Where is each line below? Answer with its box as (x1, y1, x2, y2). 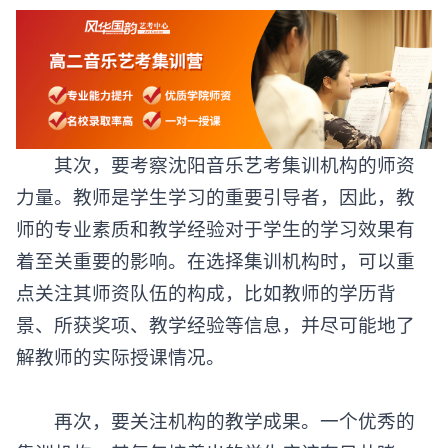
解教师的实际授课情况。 (16, 357, 225, 383)
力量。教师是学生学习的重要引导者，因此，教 (16, 197, 415, 223)
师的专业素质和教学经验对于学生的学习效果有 (16, 229, 415, 255)
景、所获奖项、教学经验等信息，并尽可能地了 (16, 325, 415, 351)
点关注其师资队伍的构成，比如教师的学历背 (16, 293, 396, 319)
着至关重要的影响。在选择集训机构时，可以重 (16, 261, 415, 287)
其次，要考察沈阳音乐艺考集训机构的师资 (16, 165, 415, 191)
